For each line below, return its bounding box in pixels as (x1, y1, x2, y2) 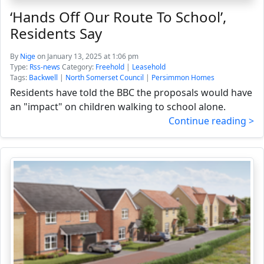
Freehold (95, 62, 124, 72)
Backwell (29, 72, 58, 82)
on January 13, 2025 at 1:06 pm (37, 51, 138, 61)
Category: (60, 62, 95, 72)
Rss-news (29, 62, 60, 72)
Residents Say (10, 24, 102, 43)
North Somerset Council (65, 72, 144, 82)
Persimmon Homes (151, 72, 214, 82)
